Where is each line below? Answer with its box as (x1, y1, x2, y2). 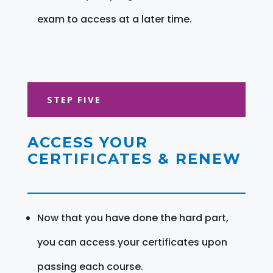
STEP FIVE (46, 93, 101, 105)
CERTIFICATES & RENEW (27, 149, 241, 168)
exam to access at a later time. (37, 12, 192, 26)
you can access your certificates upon (37, 235, 227, 249)
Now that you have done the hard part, (37, 210, 229, 225)
